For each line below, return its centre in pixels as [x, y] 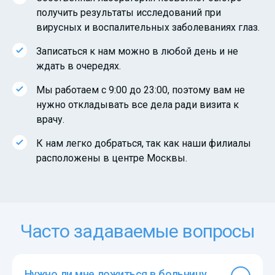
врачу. [50, 119]
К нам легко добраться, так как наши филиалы [144, 143]
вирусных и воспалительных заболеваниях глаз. [148, 27]
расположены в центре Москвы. [112, 158]
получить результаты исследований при [129, 12]
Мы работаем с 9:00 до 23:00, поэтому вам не [141, 90]
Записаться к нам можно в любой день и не [137, 51]
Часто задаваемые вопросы [137, 231]
